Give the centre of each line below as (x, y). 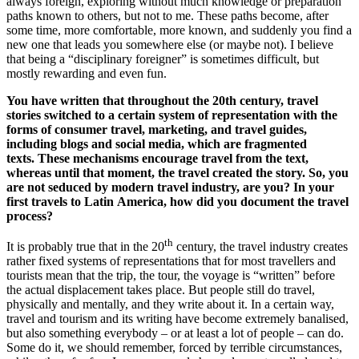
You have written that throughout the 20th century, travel (162, 100)
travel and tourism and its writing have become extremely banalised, (177, 319)
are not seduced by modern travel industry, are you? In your (170, 187)
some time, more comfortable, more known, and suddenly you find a (179, 30)
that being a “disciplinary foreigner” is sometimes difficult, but (163, 58)
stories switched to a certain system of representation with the (172, 115)
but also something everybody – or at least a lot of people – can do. (175, 333)
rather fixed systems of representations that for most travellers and (171, 261)
